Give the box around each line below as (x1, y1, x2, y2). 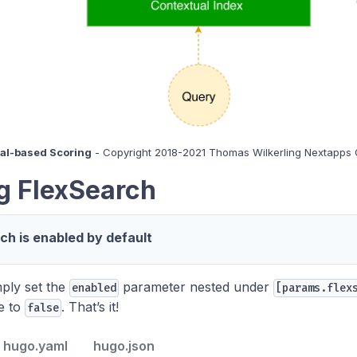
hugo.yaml (3, 337, 68, 354)
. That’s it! (61, 298, 119, 315)
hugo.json (93, 337, 155, 354)
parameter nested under (119, 278, 273, 295)
